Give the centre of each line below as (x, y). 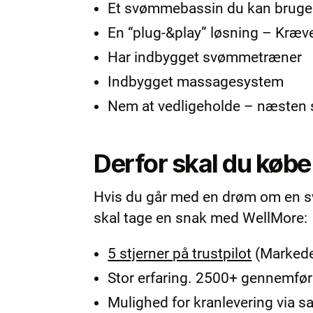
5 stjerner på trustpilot (180, 253)
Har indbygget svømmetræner (205, 57)
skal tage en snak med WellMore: (201, 218)
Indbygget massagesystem (196, 81)
